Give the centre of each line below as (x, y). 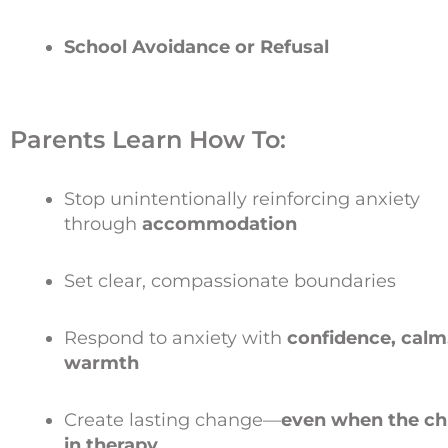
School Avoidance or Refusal (196, 46)
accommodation (219, 223)
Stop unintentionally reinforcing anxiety (242, 198)
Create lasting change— (172, 419)
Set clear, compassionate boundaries (230, 280)
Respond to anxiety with (175, 337)
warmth (101, 362)
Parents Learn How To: (148, 139)
